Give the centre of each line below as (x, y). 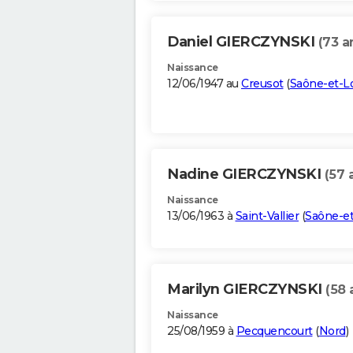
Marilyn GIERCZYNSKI (246, 290)
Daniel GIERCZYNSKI (243, 42)
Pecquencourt (274, 331)
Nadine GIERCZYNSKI (246, 175)
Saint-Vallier (267, 216)
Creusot (262, 84)
